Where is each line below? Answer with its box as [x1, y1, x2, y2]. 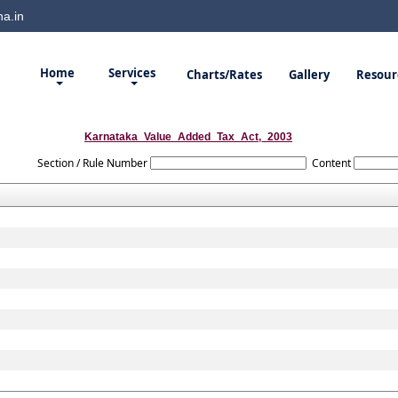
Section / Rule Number [36, 155, 147, 171]
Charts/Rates [186, 67, 262, 83]
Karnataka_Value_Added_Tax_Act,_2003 [84, 131, 292, 143]
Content [312, 155, 352, 171]
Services [107, 65, 158, 81]
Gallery [288, 67, 330, 83]
